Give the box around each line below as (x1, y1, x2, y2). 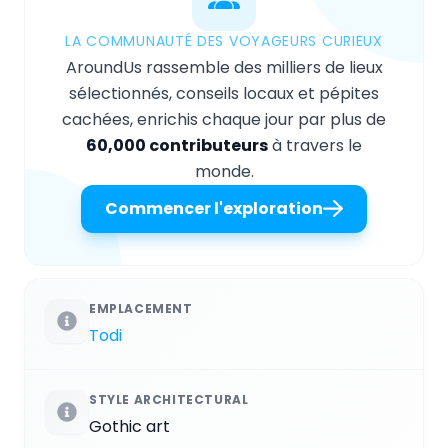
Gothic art (89, 414, 170, 438)
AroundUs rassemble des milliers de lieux (65, 55, 383, 79)
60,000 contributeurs (86, 133, 268, 157)
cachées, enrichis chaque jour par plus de (62, 107, 386, 131)
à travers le (268, 133, 362, 157)
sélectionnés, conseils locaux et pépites (69, 81, 379, 105)
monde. (194, 159, 254, 183)
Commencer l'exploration (105, 196, 323, 220)
